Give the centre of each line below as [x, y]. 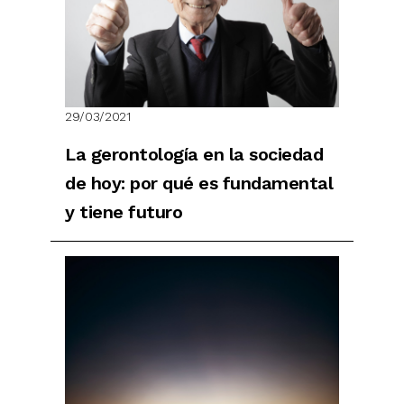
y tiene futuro [124, 211]
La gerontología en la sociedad [194, 154]
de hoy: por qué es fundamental [199, 183]
